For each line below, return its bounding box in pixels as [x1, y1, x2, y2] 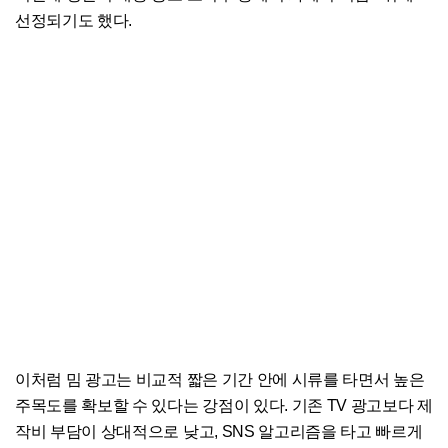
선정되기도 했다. [15, 12, 133, 30]
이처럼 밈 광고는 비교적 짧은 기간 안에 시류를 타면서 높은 [15, 371, 425, 389]
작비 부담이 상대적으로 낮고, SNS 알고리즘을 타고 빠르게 [15, 423, 423, 441]
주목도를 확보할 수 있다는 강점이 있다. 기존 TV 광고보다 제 [15, 397, 433, 415]
